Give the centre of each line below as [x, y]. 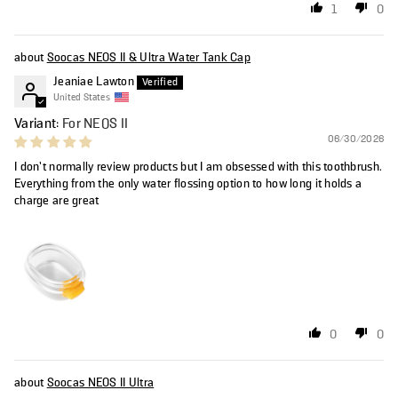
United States [82, 97]
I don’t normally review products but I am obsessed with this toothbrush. [199, 167]
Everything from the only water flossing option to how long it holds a [188, 183]
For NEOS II [95, 123]
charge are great [57, 200]
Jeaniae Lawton [94, 81]
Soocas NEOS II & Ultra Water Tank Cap [149, 57]
